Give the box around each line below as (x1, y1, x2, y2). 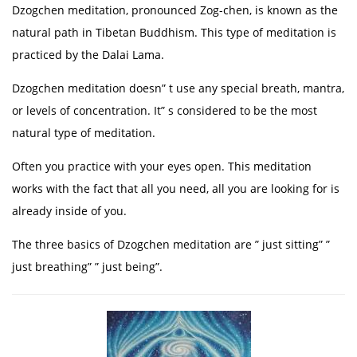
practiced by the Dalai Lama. (12, 47, 164, 62)
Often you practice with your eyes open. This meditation (12, 159, 312, 174)
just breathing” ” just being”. (12, 259, 163, 274)
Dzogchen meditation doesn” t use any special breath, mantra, (12, 80, 344, 96)
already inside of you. (12, 203, 127, 218)
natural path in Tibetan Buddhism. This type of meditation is (12, 25, 336, 40)
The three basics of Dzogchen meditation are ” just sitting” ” (12, 237, 330, 252)
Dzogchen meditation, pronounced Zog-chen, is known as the (12, 2, 338, 18)
